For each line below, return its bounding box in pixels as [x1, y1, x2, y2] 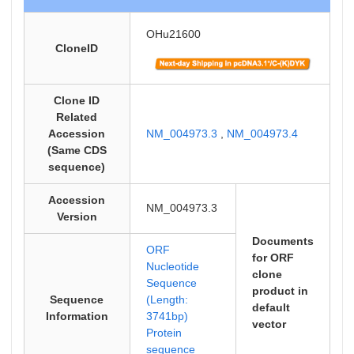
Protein [145, 326, 182, 339]
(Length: [145, 293, 188, 306]
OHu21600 [145, 28, 201, 40]
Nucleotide [145, 260, 199, 273]
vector [251, 318, 286, 330]
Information [45, 310, 108, 322]
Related [56, 111, 98, 123]
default [251, 301, 290, 314]
